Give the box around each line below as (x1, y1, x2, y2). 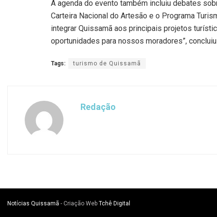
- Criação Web (59, 200, 99, 207)
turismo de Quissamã (73, 60, 141, 67)
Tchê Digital (99, 200, 130, 207)
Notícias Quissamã (7, 200, 59, 207)
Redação (80, 102, 116, 112)
